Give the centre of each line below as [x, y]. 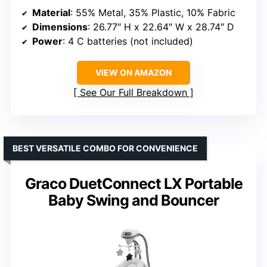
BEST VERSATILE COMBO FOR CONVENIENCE [105, 148]
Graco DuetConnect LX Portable [133, 184]
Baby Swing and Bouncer [133, 201]
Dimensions [60, 27]
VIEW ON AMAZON [133, 73]
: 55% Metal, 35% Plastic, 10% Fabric [153, 13]
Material [51, 13]
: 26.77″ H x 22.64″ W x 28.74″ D [161, 27]
